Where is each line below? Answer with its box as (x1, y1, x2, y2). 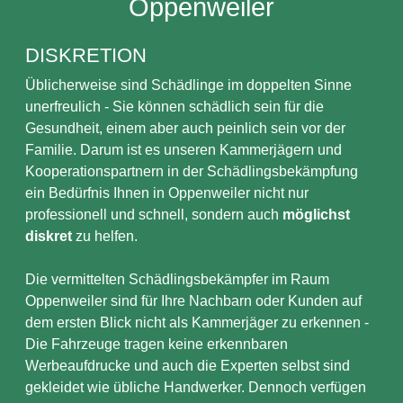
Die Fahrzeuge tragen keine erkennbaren (25, 336, 288, 352)
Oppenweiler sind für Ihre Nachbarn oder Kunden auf (25, 293, 362, 309)
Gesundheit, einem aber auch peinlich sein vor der (25, 121, 345, 136)
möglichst (282, 207, 350, 222)
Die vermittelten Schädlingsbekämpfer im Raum (25, 272, 329, 287)
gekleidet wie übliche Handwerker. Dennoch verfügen (25, 380, 366, 395)
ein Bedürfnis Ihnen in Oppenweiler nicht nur (25, 185, 309, 201)
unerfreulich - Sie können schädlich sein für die (25, 99, 324, 114)
